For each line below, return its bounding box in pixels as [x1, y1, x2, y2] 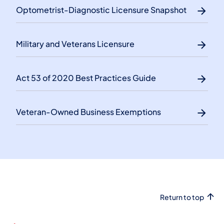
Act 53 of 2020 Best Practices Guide [16, 72, 156, 83]
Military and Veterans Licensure [16, 38, 134, 49]
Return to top [160, 192, 204, 201]
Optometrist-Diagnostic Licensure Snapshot [16, 4, 186, 15]
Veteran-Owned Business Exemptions [16, 106, 161, 117]
